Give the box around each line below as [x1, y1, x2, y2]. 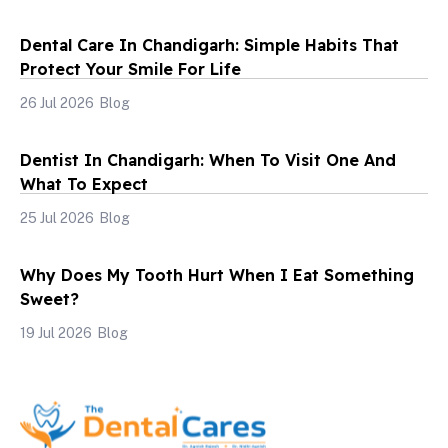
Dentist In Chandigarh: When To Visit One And [20, 149, 396, 170]
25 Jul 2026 [20, 209, 94, 226]
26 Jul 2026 [20, 94, 94, 111]
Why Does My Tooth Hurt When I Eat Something [20, 264, 414, 285]
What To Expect [20, 173, 148, 194]
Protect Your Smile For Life [20, 58, 241, 79]
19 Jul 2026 [20, 324, 92, 341]
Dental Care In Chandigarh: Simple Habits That [20, 34, 399, 55]
